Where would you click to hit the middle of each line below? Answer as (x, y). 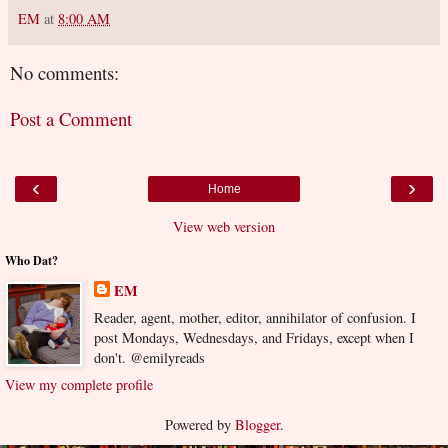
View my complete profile (79, 385)
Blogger (257, 425)
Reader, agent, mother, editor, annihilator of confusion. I (254, 317)
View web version (224, 226)
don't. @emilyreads (149, 357)
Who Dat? (31, 260)
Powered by (199, 425)
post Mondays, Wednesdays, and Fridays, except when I (253, 337)
